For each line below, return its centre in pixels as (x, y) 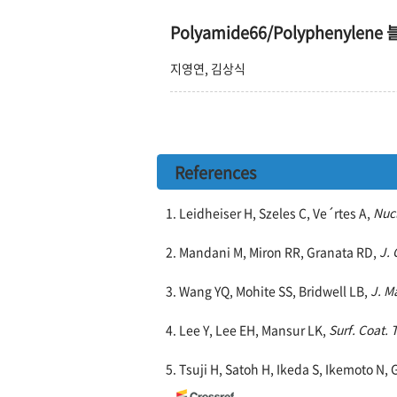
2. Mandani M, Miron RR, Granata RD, (272, 252)
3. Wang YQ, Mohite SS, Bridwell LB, (268, 291)
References (215, 172)
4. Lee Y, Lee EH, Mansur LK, (247, 330)
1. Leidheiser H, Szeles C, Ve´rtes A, (269, 213)
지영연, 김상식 (208, 68)
